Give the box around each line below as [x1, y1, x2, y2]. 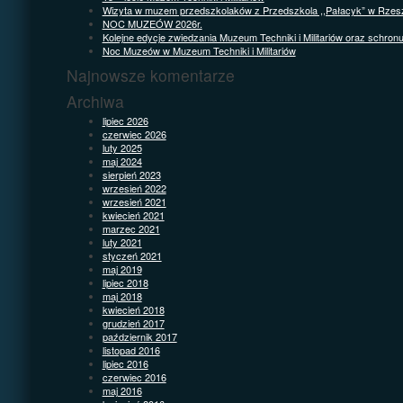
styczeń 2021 [102, 247, 162, 263]
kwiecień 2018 [102, 301, 165, 317]
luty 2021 [102, 234, 142, 249]
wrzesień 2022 [102, 180, 166, 195]
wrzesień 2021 [102, 193, 166, 209]
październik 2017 [102, 328, 177, 344]
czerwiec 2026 [102, 126, 166, 141]
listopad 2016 [102, 342, 160, 357]
